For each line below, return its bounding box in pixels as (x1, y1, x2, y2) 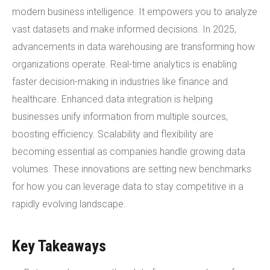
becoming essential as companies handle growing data (12, 146, 245, 157)
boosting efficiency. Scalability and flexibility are (12, 128, 213, 140)
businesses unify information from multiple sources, (12, 111, 228, 122)
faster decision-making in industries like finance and (12, 76, 228, 87)
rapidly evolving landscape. (12, 198, 126, 210)
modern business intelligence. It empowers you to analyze (12, 6, 257, 17)
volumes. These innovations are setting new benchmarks (12, 163, 251, 175)
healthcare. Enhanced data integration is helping (12, 93, 213, 105)
